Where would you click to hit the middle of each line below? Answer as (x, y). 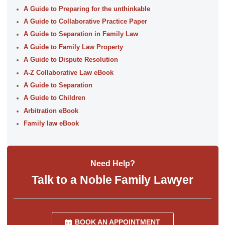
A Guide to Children (54, 98)
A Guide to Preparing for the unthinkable (87, 9)
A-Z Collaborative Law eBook (68, 73)
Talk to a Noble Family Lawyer (113, 180)
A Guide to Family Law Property (73, 47)
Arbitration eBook (51, 111)
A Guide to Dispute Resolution (71, 60)
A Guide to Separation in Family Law (81, 34)
